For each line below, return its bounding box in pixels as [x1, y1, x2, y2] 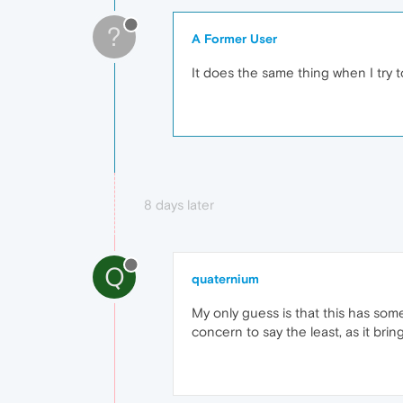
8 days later [144, 197, 214, 212]
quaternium [192, 272, 259, 286]
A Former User [192, 31, 277, 46]
